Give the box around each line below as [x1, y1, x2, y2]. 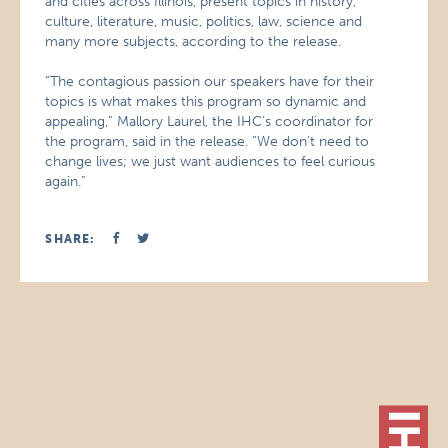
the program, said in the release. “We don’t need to [45, 133, 370, 150]
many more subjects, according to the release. [45, 33, 342, 50]
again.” [45, 173, 87, 190]
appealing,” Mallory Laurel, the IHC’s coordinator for [45, 113, 374, 130]
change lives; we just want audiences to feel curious [45, 153, 376, 170]
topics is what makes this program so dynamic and [45, 93, 367, 110]
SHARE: [45, 232, 96, 246]
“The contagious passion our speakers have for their [45, 73, 375, 90]
